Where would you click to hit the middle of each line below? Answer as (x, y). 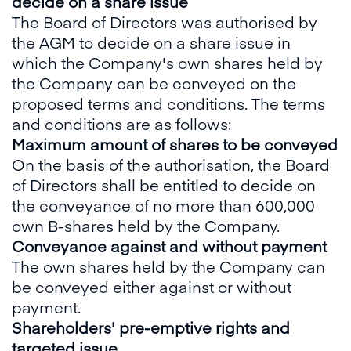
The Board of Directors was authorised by (165, 22)
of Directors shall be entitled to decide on (164, 185)
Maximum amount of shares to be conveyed (175, 144)
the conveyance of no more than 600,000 (163, 205)
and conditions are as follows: (125, 123)
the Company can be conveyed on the (154, 83)
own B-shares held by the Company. (146, 225)
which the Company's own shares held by (167, 62)
